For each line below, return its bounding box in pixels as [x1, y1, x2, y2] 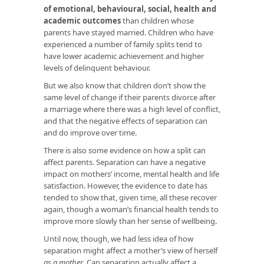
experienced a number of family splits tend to [44, 38, 202, 49]
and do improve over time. [44, 127, 137, 138]
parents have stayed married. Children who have [44, 27, 213, 38]
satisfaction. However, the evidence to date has [44, 180, 207, 191]
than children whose [121, 15, 194, 26]
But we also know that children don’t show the [44, 80, 206, 91]
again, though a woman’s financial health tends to [44, 203, 219, 214]
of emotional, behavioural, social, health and [44, 3, 216, 14]
